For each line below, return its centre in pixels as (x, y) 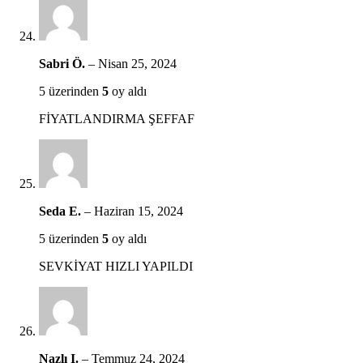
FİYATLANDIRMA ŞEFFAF (117, 118)
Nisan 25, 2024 (137, 63)
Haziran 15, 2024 (139, 211)
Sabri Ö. (64, 63)
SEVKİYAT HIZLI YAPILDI (116, 266)
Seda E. (62, 211)
